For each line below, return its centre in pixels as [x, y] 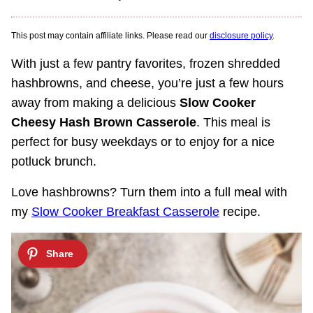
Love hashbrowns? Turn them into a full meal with [149, 192]
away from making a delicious [95, 103]
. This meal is [233, 122]
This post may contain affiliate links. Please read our [110, 36]
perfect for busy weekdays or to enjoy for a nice [143, 142]
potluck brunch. [54, 161]
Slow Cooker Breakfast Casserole [125, 212]
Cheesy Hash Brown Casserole [104, 122]
